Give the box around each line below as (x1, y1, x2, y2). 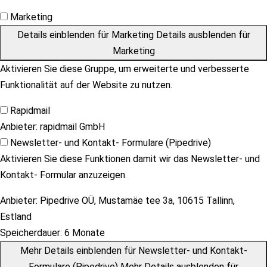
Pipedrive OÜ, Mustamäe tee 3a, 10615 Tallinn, (38, 195, 235, 206)
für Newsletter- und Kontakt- (121, 245, 247, 256)
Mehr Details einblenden (20, 245, 122, 256)
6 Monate (62, 227, 105, 238)
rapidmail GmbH (38, 121, 105, 132)
